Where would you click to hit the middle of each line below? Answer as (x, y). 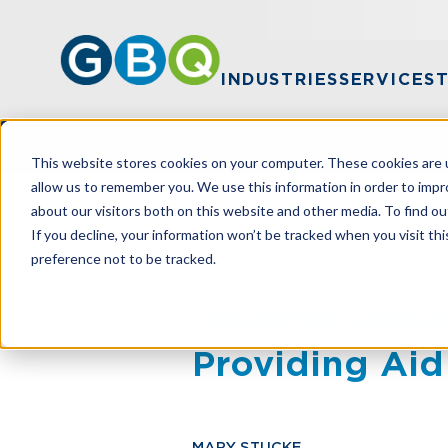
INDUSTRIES (279, 79)
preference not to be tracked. (123, 258)
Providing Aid (318, 363)
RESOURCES (241, 217)
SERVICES (387, 79)
